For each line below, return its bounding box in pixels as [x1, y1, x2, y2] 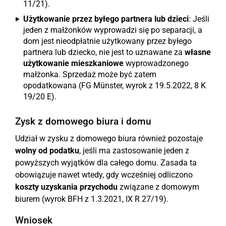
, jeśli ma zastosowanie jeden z [79, 146, 189, 155]
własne [185, 47, 211, 57]
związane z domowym [118, 182, 199, 192]
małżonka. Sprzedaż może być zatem [23, 70, 156, 79]
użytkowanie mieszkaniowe [23, 59, 124, 68]
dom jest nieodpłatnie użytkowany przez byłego [23, 36, 192, 46]
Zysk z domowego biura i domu [15, 116, 151, 127]
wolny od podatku [15, 146, 79, 155]
